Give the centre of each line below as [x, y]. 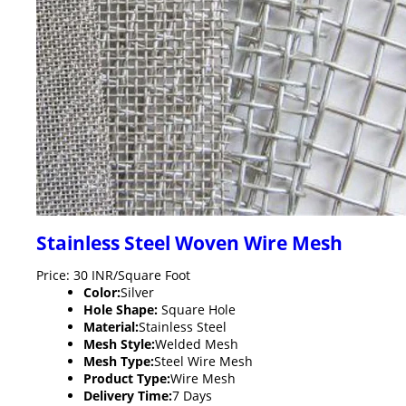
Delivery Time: [128, 395]
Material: [111, 326]
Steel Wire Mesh [203, 361]
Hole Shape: [121, 309]
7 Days [192, 395]
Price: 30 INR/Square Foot [113, 275]
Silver [137, 292]
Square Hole [197, 309]
